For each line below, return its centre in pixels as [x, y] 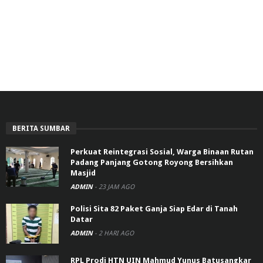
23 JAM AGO [117, 187]
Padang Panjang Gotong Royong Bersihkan [152, 162]
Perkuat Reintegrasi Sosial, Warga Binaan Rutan [162, 151]
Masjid [83, 173]
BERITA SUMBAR [41, 128]
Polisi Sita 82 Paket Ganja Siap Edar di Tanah [154, 208]
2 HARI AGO [116, 233]
